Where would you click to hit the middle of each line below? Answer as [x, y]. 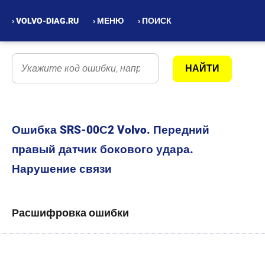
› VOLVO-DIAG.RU [45, 21]
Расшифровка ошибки [70, 213]
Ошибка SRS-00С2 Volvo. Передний [111, 130]
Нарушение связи [62, 169]
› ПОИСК [155, 21]
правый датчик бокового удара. [103, 149]
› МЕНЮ [108, 21]
